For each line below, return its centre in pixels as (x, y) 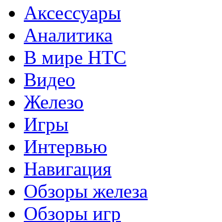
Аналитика (68, 35)
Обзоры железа (86, 191)
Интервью (65, 147)
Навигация (68, 169)
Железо (54, 102)
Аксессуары (72, 13)
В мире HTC (75, 57)
